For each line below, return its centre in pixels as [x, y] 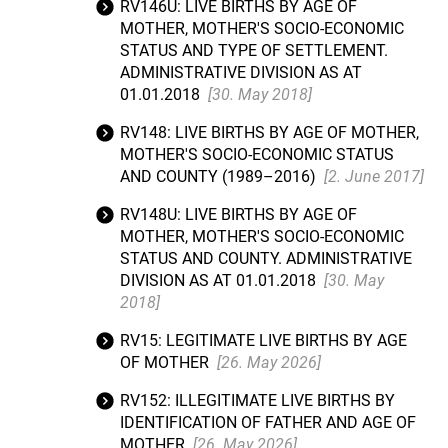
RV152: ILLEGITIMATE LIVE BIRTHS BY [257, 400]
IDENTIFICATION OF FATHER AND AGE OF [268, 422]
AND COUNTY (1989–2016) [220, 176]
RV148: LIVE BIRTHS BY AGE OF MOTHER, [269, 132]
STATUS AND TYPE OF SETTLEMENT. [254, 50]
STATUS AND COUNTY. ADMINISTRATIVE [266, 258]
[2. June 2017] [374, 176]
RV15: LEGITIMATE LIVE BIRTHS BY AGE [263, 340]
